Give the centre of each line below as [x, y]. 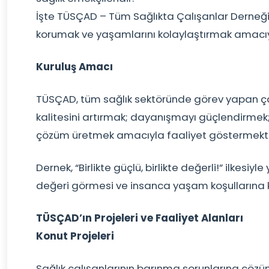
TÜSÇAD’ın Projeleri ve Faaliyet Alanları [140, 218]
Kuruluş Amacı [74, 67]
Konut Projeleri [75, 236]
